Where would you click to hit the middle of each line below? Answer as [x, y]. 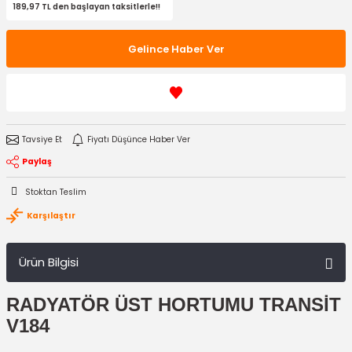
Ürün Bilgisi [49, 262]
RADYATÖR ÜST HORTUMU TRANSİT [174, 305]
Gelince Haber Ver [176, 49]
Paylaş [37, 161]
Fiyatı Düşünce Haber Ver [139, 139]
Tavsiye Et [42, 139]
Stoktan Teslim [56, 192]
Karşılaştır [51, 215]
